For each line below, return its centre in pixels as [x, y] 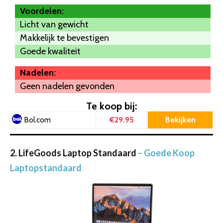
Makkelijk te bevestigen [64, 38]
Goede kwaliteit [50, 51]
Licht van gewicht [54, 24]
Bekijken [180, 119]
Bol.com [38, 120]
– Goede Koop [166, 153]
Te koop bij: [111, 106]
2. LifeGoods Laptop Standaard [74, 153]
